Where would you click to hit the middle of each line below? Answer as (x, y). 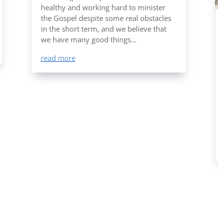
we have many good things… (89, 39)
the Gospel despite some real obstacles (106, 18)
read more (58, 58)
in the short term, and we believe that (103, 28)
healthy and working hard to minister (103, 7)
